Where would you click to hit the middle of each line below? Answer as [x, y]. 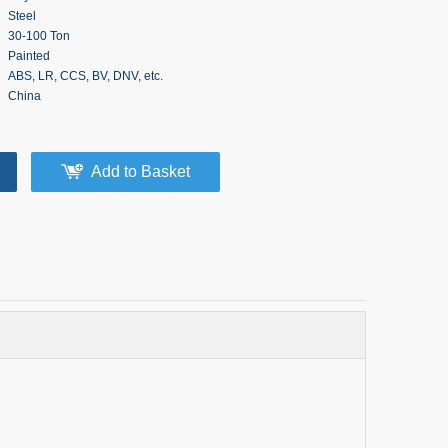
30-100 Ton [39, 36]
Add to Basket [140, 171]
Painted [29, 56]
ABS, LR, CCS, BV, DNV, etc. [85, 76]
